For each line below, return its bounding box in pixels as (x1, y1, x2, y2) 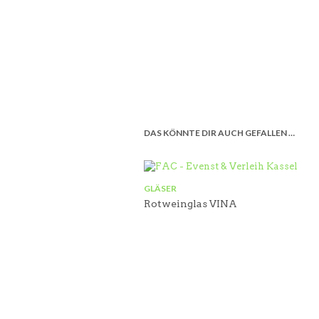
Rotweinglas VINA (144, 198, 237, 210)
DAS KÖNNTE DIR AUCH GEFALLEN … (144, 127, 295, 138)
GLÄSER (144, 183, 177, 194)
